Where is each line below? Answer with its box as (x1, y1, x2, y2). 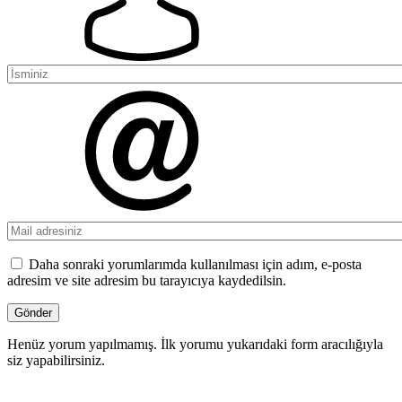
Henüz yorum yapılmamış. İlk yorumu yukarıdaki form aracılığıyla (7, 336, 383, 353)
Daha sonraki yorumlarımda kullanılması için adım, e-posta (29, 257, 362, 273)
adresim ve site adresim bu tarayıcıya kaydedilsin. (7, 273, 286, 289)
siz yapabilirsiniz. (7, 353, 105, 369)
